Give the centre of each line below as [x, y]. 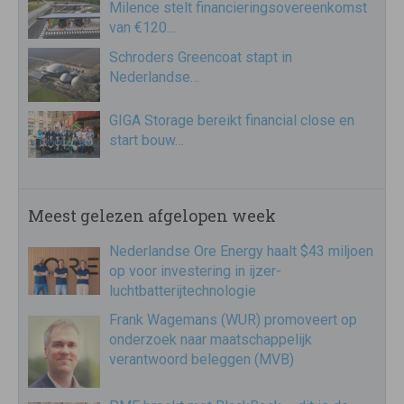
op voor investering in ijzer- [195, 271]
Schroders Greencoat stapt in [201, 57]
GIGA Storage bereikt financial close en [232, 120]
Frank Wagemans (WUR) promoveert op [233, 320]
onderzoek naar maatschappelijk [211, 340]
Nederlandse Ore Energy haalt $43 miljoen [241, 252]
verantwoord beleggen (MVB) [202, 360]
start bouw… [147, 140]
